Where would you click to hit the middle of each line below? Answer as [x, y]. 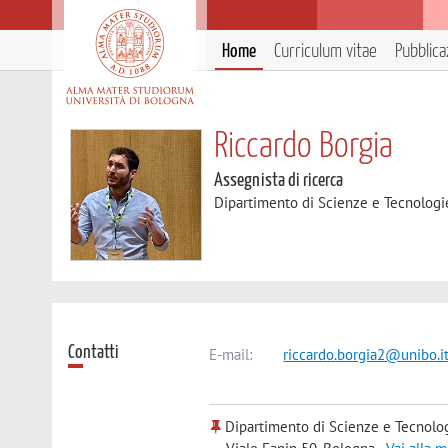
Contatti [94, 352]
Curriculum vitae [325, 51]
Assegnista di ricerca [279, 180]
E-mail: [231, 354]
